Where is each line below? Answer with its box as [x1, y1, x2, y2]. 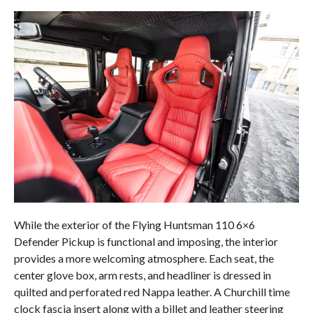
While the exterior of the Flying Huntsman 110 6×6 [13, 217, 255, 231]
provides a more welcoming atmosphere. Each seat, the [13, 251, 274, 265]
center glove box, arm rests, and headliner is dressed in [13, 268, 271, 282]
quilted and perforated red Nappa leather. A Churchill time [13, 284, 290, 298]
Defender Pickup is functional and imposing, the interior [13, 234, 278, 248]
